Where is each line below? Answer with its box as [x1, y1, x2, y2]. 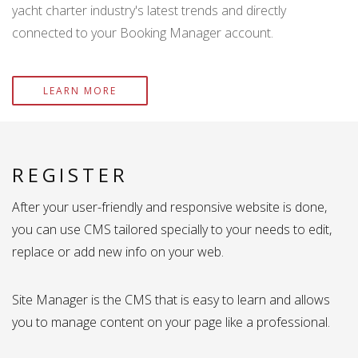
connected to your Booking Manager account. [12, 23, 273, 42]
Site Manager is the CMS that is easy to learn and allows [12, 290, 330, 308]
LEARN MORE [43, 83, 117, 97]
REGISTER [12, 161, 129, 188]
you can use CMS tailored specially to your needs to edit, [12, 220, 332, 238]
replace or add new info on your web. [12, 242, 224, 261]
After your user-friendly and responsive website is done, [12, 197, 327, 216]
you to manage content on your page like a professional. [12, 312, 330, 331]
